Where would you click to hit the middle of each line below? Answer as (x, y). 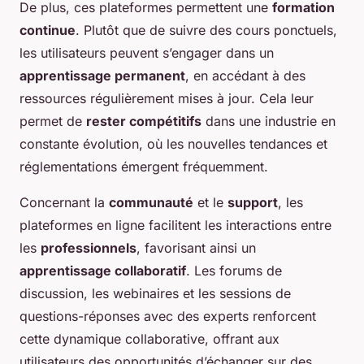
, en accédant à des (245, 75)
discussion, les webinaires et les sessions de (155, 293)
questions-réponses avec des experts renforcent (168, 316)
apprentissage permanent (102, 75)
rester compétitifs (144, 121)
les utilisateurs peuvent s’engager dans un (147, 52)
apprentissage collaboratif (103, 270)
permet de (53, 121)
